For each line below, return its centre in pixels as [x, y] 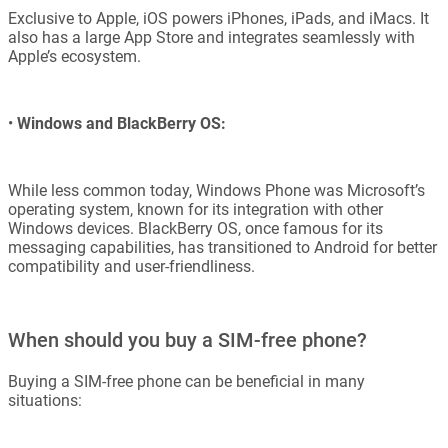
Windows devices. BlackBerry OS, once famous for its [195, 229]
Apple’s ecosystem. [74, 57]
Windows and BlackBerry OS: [121, 124]
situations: [45, 401]
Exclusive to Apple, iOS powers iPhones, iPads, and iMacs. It [218, 19]
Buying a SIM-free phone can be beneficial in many [186, 382]
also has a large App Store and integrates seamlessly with [211, 38]
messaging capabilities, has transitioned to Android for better [222, 248]
